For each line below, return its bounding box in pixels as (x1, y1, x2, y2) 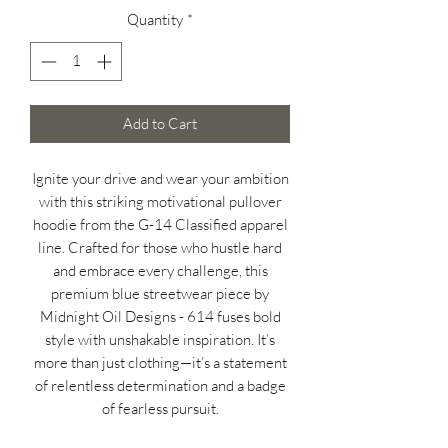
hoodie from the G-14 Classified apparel (32, 214, 288, 234)
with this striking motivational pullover (38, 191, 282, 211)
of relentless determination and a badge (34, 375, 286, 395)
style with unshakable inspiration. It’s (45, 329, 275, 349)
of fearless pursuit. (101, 398, 219, 418)
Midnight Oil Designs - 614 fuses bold (39, 306, 281, 326)
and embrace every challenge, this (52, 260, 268, 280)
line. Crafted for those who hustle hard (38, 237, 282, 257)
